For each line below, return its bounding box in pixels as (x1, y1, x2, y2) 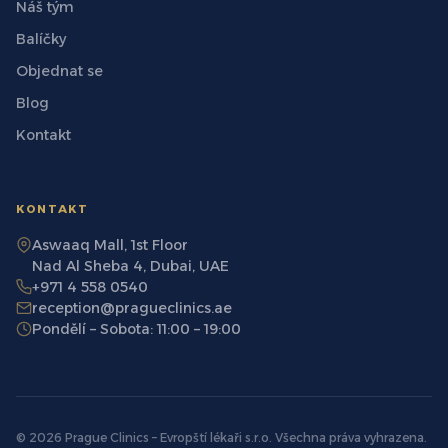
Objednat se (16, 62, 103, 81)
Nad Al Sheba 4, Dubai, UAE (32, 257, 229, 276)
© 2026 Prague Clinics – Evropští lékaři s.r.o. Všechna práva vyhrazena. (16, 430, 427, 446)
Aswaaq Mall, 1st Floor (32, 236, 188, 255)
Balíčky (16, 30, 66, 49)
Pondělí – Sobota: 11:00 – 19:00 (32, 320, 241, 339)
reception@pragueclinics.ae (32, 299, 232, 318)
